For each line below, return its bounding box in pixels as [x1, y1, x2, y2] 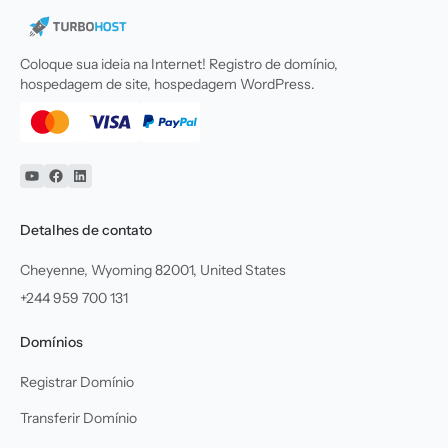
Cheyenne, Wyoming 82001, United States [20, 260, 286, 279]
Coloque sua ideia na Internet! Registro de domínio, [20, 54, 338, 73]
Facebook [54, 176, 128, 197]
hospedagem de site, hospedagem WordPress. [20, 74, 315, 93]
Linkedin [78, 176, 144, 197]
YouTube [30, 176, 92, 197]
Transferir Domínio [20, 408, 137, 427]
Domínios [20, 332, 83, 351]
